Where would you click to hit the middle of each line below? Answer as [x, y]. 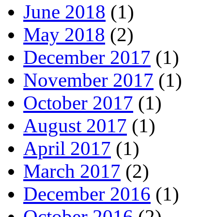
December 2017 [87, 58]
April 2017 [67, 149]
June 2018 [64, 12]
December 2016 [87, 194]
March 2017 [72, 171]
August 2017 [75, 126]
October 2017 [78, 103]
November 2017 [88, 80]
